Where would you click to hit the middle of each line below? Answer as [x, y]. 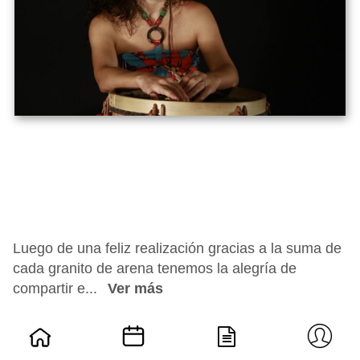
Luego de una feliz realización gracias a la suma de [177, 248]
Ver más [135, 288]
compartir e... [57, 288]
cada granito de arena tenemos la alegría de [155, 268]
